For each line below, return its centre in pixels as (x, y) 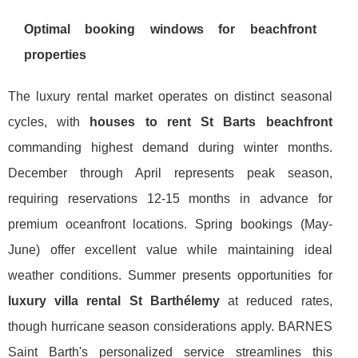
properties (55, 54)
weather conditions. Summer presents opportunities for (170, 275)
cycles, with (49, 121)
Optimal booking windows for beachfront (170, 29)
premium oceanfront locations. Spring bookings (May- (170, 224)
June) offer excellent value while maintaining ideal (170, 249)
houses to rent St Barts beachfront (211, 121)
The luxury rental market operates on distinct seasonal (170, 96)
